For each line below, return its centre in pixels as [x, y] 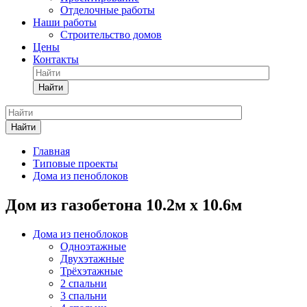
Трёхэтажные [91, 271]
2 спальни [84, 283]
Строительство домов [111, 35]
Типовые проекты [75, 163]
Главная [51, 151]
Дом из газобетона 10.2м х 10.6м [124, 205]
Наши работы [65, 22]
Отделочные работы [108, 10]
